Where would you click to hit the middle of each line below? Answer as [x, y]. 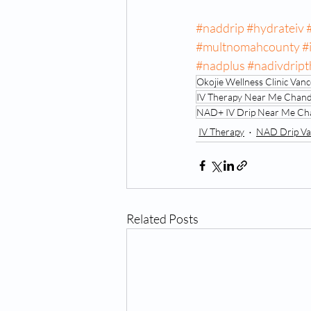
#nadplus [220, 66]
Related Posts [162, 219]
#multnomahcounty [248, 47]
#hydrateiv [275, 28]
